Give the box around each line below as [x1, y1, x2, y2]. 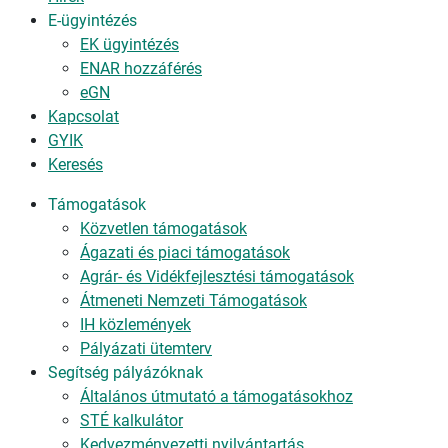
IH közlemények [80, 315, 191, 334]
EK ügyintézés [80, 35, 179, 54]
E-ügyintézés [48, 11, 137, 30]
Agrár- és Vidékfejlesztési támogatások [80, 267, 354, 286]
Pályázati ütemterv [80, 339, 212, 358]
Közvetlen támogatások [80, 219, 247, 238]
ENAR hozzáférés [80, 59, 202, 78]
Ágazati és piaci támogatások [80, 243, 290, 262]
